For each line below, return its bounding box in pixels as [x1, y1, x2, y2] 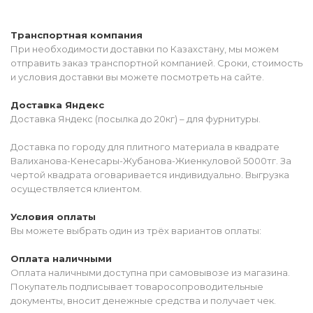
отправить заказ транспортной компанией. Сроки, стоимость [10, 57, 303, 69]
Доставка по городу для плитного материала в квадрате [10, 141, 279, 153]
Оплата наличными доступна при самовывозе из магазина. [10, 267, 290, 279]
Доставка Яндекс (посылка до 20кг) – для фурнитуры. [10, 113, 261, 125]
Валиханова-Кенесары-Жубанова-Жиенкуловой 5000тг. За [10, 155, 291, 167]
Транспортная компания [10, 29, 143, 41]
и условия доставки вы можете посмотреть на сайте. [10, 71, 264, 83]
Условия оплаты [10, 211, 96, 223]
